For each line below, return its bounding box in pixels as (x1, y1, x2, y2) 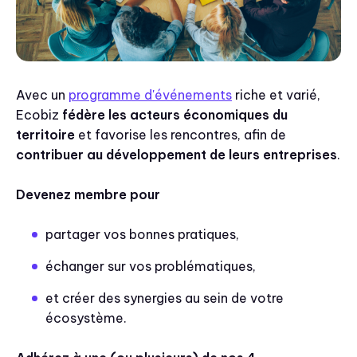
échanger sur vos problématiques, (45, 258, 256, 274)
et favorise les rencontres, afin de (75, 127, 286, 143)
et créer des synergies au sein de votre (45, 290, 284, 306)
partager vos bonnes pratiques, (45, 226, 239, 242)
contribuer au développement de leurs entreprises (16, 147, 337, 163)
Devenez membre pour (16, 186, 160, 202)
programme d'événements (69, 87, 232, 103)
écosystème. (45, 310, 127, 326)
